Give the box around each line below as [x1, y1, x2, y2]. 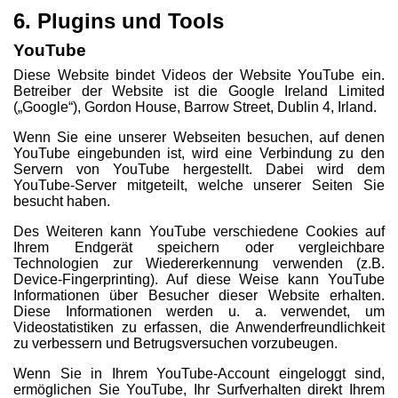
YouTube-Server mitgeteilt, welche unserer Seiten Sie [13, 178, 385, 193]
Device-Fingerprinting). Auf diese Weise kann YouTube [13, 272, 385, 287]
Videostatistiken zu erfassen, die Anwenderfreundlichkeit [13, 320, 385, 335]
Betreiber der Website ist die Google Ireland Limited [13, 84, 385, 99]
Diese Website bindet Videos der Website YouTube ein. [13, 68, 385, 83]
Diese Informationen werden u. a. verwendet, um [13, 304, 385, 319]
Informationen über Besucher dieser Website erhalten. [13, 288, 385, 303]
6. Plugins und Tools [13, 9, 224, 33]
